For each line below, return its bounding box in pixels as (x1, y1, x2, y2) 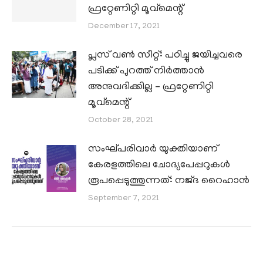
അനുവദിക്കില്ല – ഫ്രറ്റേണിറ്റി (88, 81, 214, 93)
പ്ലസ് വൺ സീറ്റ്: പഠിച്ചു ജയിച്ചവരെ (88, 49, 242, 62)
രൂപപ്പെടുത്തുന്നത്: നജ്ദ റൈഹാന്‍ (88, 175, 249, 187)
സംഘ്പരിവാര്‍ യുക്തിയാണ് (88, 143, 218, 156)
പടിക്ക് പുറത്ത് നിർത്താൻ (88, 65, 204, 77)
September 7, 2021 (88, 194, 159, 203)
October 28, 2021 (88, 116, 153, 125)
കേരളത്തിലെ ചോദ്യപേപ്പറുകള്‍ (88, 159, 230, 171)
